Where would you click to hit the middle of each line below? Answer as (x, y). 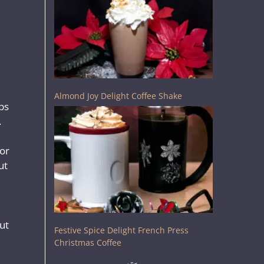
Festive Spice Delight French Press (121, 230)
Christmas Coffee (88, 242)
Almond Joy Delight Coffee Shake (118, 96)
